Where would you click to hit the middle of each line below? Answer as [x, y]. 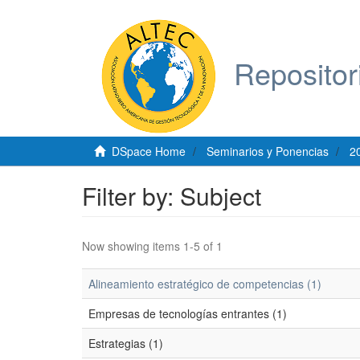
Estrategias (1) [126, 343]
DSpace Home [149, 151]
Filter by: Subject [172, 196]
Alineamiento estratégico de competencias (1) [205, 284]
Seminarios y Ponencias [268, 151]
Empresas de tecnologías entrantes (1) [188, 313]
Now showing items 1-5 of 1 [152, 246]
